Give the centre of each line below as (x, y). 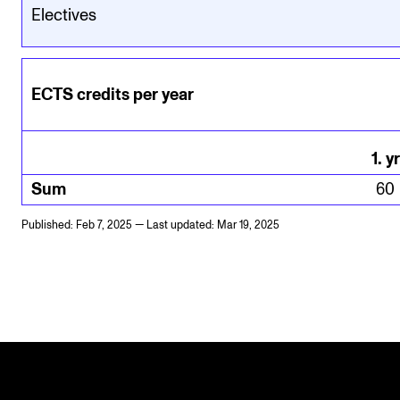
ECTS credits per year (112, 95)
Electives (64, 15)
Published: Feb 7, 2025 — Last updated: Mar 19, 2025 (150, 225)
